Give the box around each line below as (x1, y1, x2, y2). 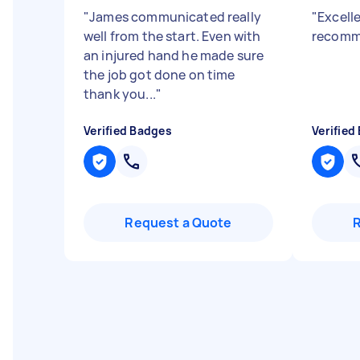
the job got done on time (84, 66, 235, 84)
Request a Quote (125, 214, 232, 231)
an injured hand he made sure (84, 47, 264, 64)
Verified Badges (84, 123, 172, 138)
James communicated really (89, 8, 261, 26)
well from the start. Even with (84, 27, 261, 45)
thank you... (84, 85, 156, 103)
